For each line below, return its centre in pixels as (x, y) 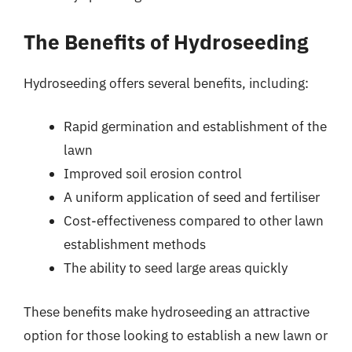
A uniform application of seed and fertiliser (192, 197)
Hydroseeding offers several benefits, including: (166, 83)
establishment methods (135, 244)
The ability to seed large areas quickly (176, 268)
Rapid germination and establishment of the (195, 126)
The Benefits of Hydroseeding (166, 41)
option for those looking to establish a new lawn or (176, 335)
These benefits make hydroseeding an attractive (167, 312)
